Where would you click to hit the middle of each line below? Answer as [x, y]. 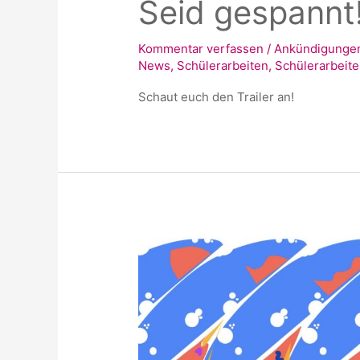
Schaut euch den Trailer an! [217, 97]
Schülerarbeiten [223, 66]
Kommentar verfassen [201, 49]
